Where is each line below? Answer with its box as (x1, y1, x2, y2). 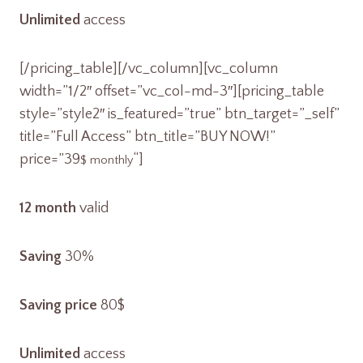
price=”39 (19, 152, 80, 168)
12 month (19, 200, 76, 216)
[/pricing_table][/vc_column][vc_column (19, 61, 278, 77)
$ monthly (80, 154, 133, 167)
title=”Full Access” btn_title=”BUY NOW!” (19, 129, 275, 145)
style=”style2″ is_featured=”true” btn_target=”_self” (19, 106, 340, 122)
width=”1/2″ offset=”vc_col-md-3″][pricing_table (19, 83, 324, 100)
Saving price (19, 297, 97, 314)
